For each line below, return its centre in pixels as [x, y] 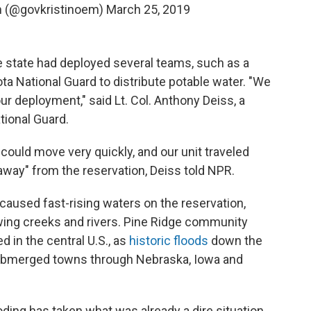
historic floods [169, 240]
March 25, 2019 [148, 9]
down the [235, 240]
